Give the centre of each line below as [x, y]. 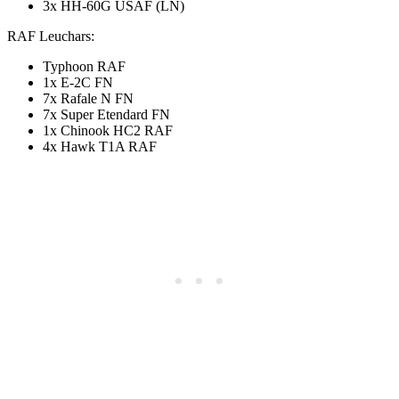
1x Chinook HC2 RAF [108, 130]
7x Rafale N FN [88, 98]
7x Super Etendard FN [106, 114]
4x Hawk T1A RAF [100, 146]
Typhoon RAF [84, 66]
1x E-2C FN [78, 82]
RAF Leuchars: [51, 36]
